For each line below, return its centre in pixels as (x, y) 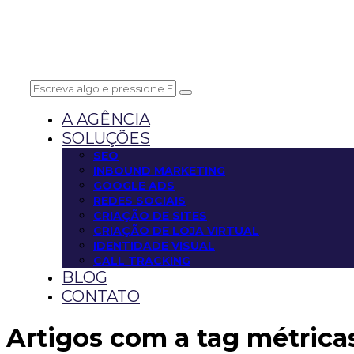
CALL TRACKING (142, 260)
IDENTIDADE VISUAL (154, 245)
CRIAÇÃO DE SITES (150, 215)
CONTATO (101, 296)
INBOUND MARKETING (159, 170)
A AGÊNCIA (106, 119)
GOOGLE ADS (134, 185)
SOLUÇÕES (106, 138)
